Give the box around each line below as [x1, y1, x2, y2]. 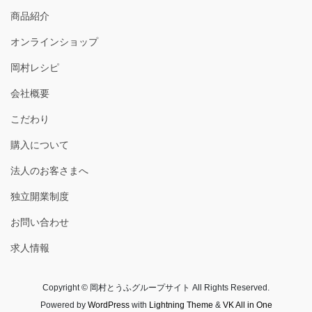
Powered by [40, 299, 88, 310]
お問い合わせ [10, 216, 69, 228]
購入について [10, 139, 69, 150]
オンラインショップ [10, 36, 98, 47]
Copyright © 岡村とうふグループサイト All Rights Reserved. [42, 282, 270, 292]
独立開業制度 [10, 190, 69, 202]
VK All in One [222, 299, 272, 310]
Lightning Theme [148, 299, 213, 310]
